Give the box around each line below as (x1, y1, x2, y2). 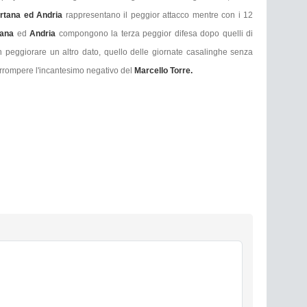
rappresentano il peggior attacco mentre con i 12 (65, 10, 254, 21)
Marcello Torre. (134, 66, 195, 76)
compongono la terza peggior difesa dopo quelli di (56, 29, 254, 39)
